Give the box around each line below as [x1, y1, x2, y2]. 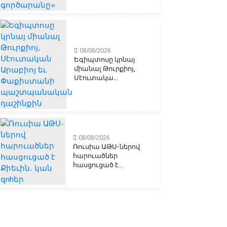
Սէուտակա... [74, 73, 118, 83]
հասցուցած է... [73, 160, 124, 170]
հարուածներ [73, 151, 118, 161]
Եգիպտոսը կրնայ [74, 55, 135, 65]
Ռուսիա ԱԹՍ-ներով [73, 142, 140, 152]
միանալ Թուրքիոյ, [74, 64, 135, 74]
